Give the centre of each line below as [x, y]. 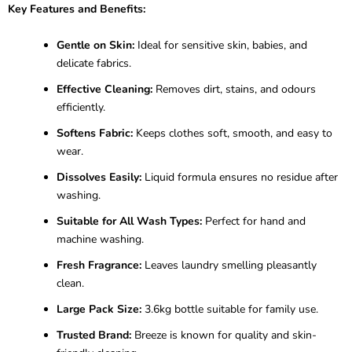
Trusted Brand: [94, 335]
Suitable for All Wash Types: [129, 221]
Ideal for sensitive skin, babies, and [221, 45]
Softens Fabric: [95, 133]
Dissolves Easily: [99, 177]
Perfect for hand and [254, 221]
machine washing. [100, 239]
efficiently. [81, 107]
